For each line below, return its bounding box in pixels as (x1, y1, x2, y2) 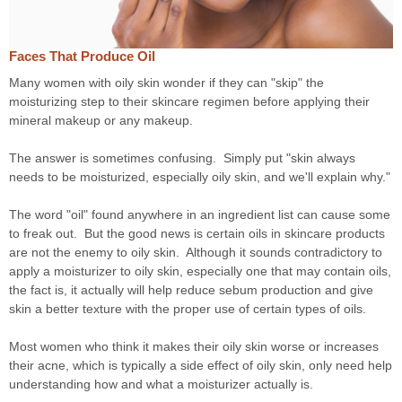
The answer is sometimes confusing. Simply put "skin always (9, 150, 355, 165)
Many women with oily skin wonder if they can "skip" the (9, 74, 324, 90)
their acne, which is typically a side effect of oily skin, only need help (9, 357, 392, 372)
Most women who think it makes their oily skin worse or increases (9, 338, 379, 354)
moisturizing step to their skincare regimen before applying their (9, 93, 370, 109)
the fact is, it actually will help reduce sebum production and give (9, 282, 373, 297)
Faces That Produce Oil (9, 48, 155, 64)
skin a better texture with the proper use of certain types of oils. (9, 301, 366, 316)
